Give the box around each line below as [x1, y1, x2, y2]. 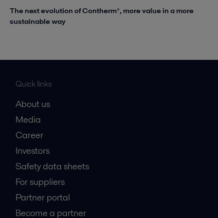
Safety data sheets [16, 160, 89, 172]
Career [16, 128, 43, 141]
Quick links [16, 78, 52, 90]
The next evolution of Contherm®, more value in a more [10, 5, 194, 16]
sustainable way [10, 16, 66, 26]
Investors [16, 144, 50, 157]
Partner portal [16, 191, 70, 203]
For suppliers [16, 175, 65, 188]
